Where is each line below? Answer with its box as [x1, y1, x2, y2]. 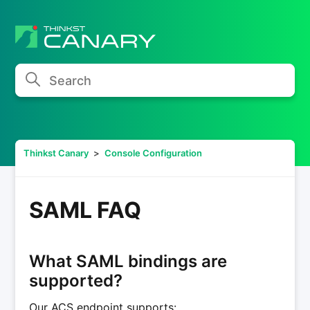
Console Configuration [104, 147, 203, 158]
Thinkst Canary [24, 147, 89, 158]
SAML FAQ [29, 197, 142, 224]
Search [15, 65, 72, 85]
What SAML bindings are [29, 251, 228, 271]
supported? [29, 271, 123, 291]
